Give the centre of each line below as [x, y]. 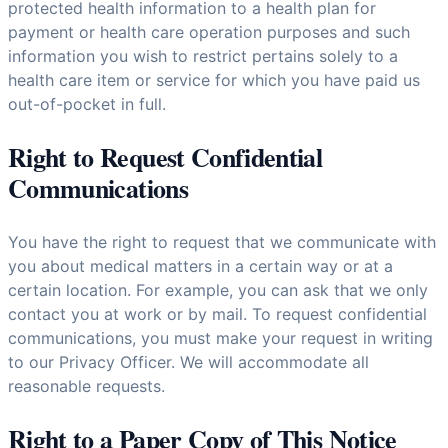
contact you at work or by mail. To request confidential [217, 313]
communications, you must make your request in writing [220, 337]
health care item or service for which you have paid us [214, 79]
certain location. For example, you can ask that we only [218, 289]
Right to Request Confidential [165, 156]
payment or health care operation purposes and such [209, 31]
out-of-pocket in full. [87, 103]
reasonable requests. [86, 385]
